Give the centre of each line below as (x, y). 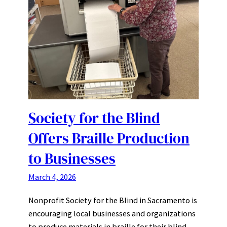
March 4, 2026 (52, 177)
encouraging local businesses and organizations (112, 213)
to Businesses (72, 158)
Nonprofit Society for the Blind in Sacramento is (113, 200)
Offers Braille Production (109, 138)
